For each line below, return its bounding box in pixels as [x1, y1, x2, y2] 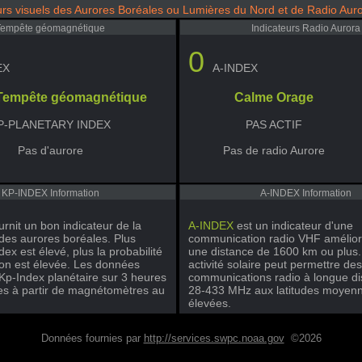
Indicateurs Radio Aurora [250, 23, 360, 34]
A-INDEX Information [259, 187, 351, 199]
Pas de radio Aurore [223, 144, 326, 157]
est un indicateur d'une [234, 219, 353, 232]
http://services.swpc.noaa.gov [143, 332, 284, 344]
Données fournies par [40, 332, 144, 344]
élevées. [188, 297, 231, 309]
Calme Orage [234, 90, 314, 104]
